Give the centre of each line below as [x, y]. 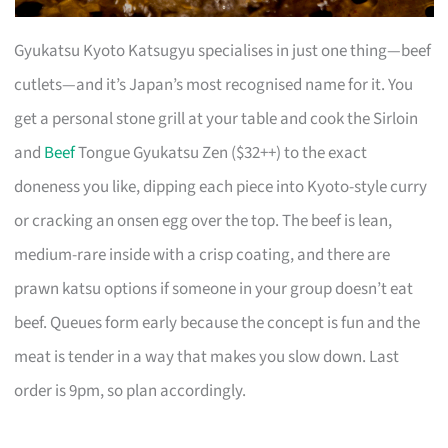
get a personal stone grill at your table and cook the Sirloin [216, 118]
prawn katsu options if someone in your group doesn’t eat [214, 288]
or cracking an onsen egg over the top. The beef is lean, [203, 220]
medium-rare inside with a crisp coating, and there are [202, 254]
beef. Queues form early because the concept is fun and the [217, 322]
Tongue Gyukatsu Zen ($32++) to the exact [221, 152]
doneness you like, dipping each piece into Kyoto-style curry [221, 186]
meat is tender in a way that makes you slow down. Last [207, 356]
